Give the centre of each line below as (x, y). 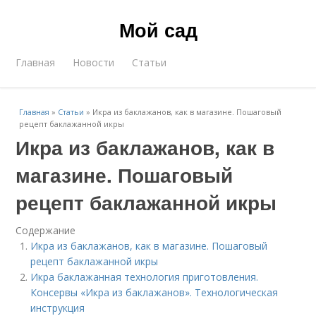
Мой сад (158, 30)
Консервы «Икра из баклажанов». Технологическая (154, 292)
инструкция (58, 308)
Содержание (46, 230)
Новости (94, 62)
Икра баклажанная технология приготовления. (145, 277)
